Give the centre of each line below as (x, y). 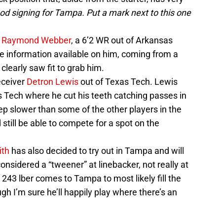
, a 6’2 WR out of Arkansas (122, 40)
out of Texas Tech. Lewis (128, 81)
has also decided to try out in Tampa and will (97, 150)
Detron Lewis (53, 81)
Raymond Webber (36, 40)
